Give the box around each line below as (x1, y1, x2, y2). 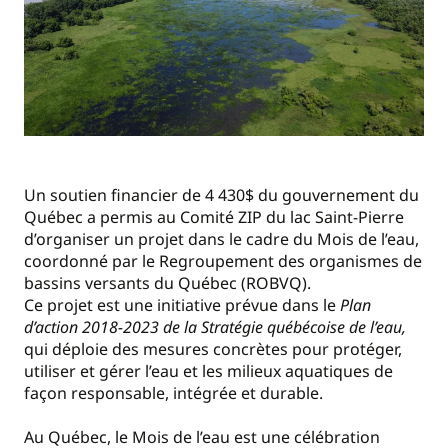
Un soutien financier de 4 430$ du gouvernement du (24, 183, 419, 206)
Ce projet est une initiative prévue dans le (24, 293, 340, 316)
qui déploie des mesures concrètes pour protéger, (24, 337, 402, 360)
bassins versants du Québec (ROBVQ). (24, 271, 311, 294)
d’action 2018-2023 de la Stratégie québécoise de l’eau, (24, 315, 406, 338)
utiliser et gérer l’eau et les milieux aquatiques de (24, 359, 393, 382)
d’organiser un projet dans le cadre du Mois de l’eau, (24, 227, 419, 250)
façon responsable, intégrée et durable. (24, 381, 323, 404)
